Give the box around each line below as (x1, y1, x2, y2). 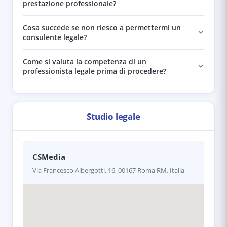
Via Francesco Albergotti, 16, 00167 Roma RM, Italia (32, 166, 184, 175)
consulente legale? (23, 32, 87, 42)
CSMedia (32, 152, 65, 162)
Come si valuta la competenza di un (23, 57, 146, 66)
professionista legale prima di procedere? (23, 66, 166, 76)
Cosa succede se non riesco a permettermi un (23, 23, 181, 32)
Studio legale (87, 110, 140, 122)
